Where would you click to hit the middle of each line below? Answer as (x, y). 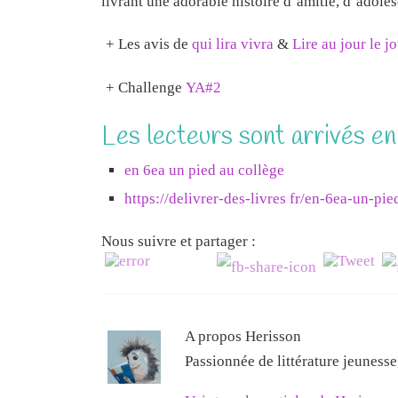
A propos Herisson (243, 337)
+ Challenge (146, 87)
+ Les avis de (149, 44)
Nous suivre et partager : (179, 242)
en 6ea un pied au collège (204, 170)
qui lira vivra (233, 44)
